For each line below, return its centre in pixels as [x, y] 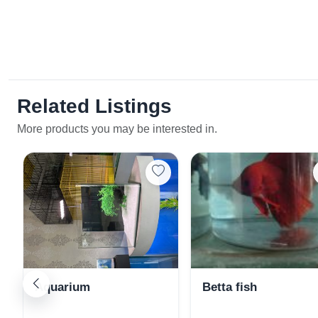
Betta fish [230, 287]
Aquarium [62, 287]
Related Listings [94, 106]
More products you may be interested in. [117, 129]
